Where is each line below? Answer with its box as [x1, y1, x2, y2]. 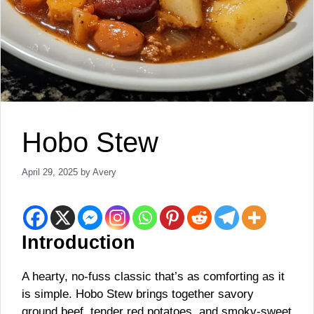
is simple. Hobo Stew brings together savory [22, 287, 254, 301]
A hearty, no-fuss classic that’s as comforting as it [22, 269, 285, 283]
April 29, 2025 [22, 166, 78, 177]
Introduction [22, 231, 135, 253]
